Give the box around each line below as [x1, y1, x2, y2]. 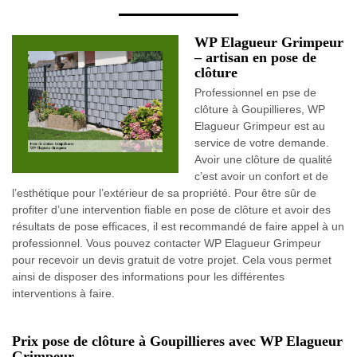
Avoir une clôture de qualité [194, 153, 332, 166]
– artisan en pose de [194, 49, 316, 65]
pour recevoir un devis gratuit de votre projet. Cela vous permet [12, 253, 331, 266]
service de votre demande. [194, 136, 329, 149]
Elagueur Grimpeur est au [194, 120, 325, 132]
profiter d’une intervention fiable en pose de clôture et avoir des [12, 203, 331, 216]
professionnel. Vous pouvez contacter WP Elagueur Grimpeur [12, 237, 321, 249]
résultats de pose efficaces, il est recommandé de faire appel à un [12, 220, 344, 233]
